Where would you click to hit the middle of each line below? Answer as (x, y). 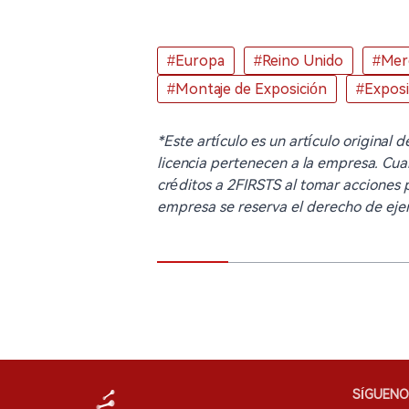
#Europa (196, 61)
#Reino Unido (299, 61)
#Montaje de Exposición (247, 89)
